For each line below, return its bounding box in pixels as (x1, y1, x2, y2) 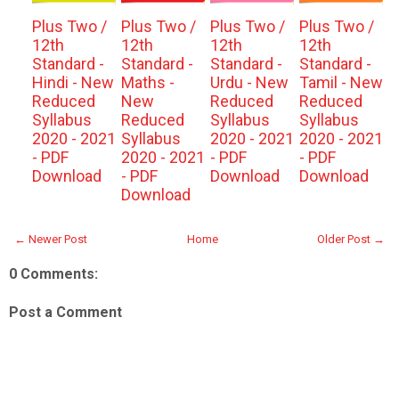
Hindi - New (31, 73, 114, 92)
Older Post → (317, 232, 385, 246)
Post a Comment (9, 304, 122, 321)
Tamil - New (298, 73, 383, 92)
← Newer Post (14, 232, 87, 246)
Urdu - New (209, 73, 289, 92)
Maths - (120, 73, 175, 92)
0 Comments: (9, 265, 98, 282)
